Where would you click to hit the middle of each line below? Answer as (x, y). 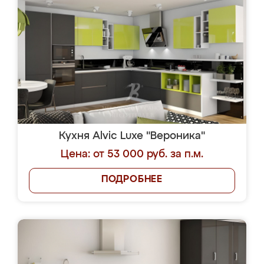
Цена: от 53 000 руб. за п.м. (132, 154)
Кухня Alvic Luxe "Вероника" (132, 136)
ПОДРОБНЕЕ (132, 180)
